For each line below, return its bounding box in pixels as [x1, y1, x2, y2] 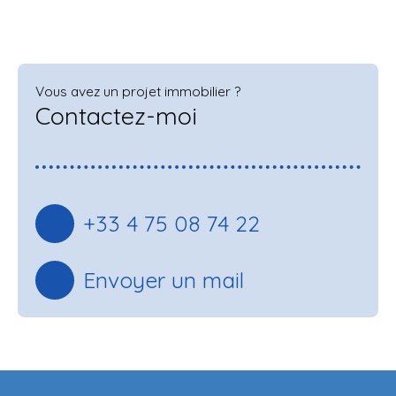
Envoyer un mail [82, 266, 244, 294]
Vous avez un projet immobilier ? [35, 81, 240, 100]
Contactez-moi [35, 100, 197, 131]
